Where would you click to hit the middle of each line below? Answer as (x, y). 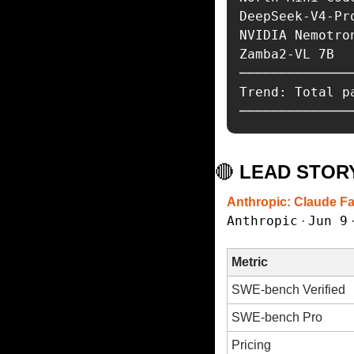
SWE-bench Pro (277, 317)
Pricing (251, 345)
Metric (250, 262)
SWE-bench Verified (288, 290)
